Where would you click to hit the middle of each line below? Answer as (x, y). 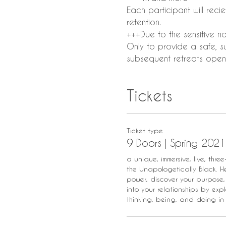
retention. (144, 22)
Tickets (149, 95)
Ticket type (145, 130)
